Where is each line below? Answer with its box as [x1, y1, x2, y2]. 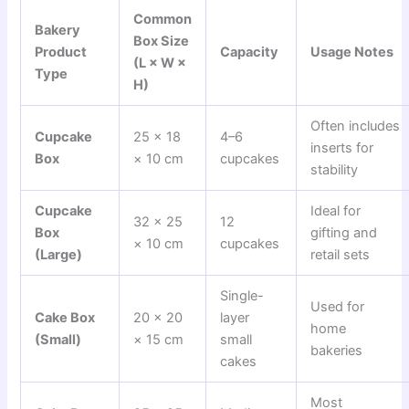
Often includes [310, 118, 401, 135]
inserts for [310, 140, 374, 157]
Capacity [220, 44, 279, 61]
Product [35, 44, 88, 61]
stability [310, 162, 359, 179]
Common [133, 11, 193, 28]
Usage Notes [310, 44, 394, 61]
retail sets [310, 246, 371, 264]
